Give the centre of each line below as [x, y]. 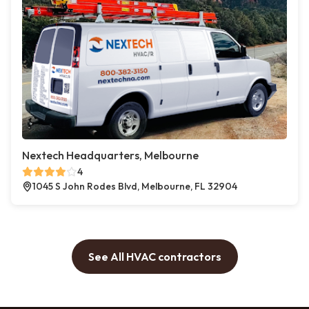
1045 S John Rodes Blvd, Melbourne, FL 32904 [135, 187]
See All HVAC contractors [154, 257]
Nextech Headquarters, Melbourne [110, 156]
